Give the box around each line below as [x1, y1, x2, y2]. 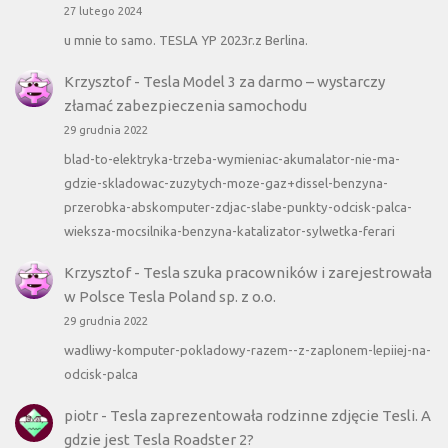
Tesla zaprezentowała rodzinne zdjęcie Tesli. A [109, 407, 431, 425]
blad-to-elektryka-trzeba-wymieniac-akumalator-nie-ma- [63, 151, 400, 166]
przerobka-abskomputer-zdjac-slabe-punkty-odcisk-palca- [63, 199, 412, 214]
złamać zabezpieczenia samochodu [63, 96, 307, 114]
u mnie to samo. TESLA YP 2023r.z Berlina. [63, 32, 308, 47]
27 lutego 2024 [63, 4, 142, 17]
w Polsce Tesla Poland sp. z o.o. [63, 288, 276, 306]
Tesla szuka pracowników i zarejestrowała [142, 264, 432, 282]
